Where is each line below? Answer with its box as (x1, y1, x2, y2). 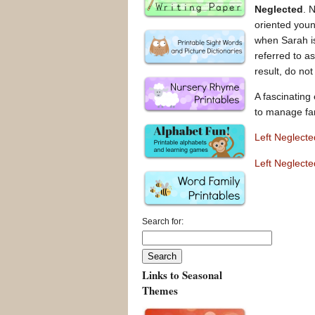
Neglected (255, 3, 303, 15)
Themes (142, 283, 178, 299)
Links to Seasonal (142, 267, 222, 283)
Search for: (142, 217, 184, 227)
